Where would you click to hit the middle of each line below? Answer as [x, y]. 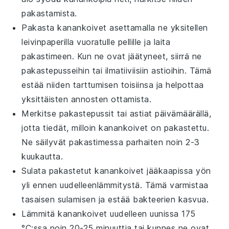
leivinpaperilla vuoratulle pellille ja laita [96, 42]
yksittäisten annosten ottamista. [87, 99]
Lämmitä [40, 213]
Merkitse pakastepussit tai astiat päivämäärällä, [117, 113]
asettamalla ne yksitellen [157, 27]
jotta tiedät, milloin [60, 128]
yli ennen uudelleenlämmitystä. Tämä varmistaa [115, 185]
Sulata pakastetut [58, 170]
